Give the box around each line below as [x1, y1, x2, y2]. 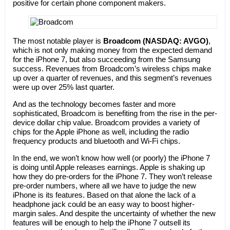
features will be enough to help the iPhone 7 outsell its [12, 218, 190, 227]
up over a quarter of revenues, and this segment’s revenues [12, 73, 212, 82]
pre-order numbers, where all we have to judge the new [12, 181, 196, 190]
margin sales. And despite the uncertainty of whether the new [12, 209, 216, 218]
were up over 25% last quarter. [12, 83, 114, 91]
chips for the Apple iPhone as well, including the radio [12, 127, 189, 136]
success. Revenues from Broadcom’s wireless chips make [12, 64, 211, 73]
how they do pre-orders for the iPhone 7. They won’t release [12, 172, 212, 181]
